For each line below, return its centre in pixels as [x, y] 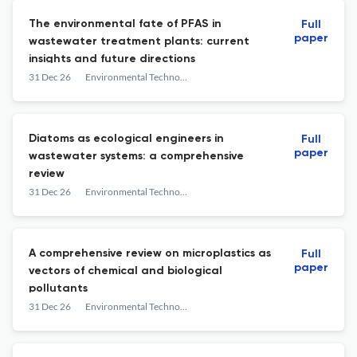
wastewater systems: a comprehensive [136, 156]
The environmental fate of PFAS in [125, 24]
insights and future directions [112, 59]
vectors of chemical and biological [126, 271]
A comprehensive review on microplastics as [150, 253]
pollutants [58, 288]
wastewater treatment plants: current [139, 41]
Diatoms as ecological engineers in [126, 139]
